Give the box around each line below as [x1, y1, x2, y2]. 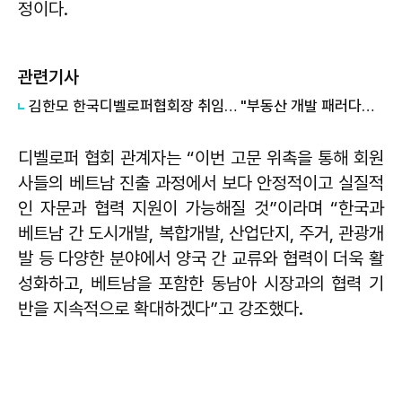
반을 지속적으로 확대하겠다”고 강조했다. [18, 298, 303, 320]
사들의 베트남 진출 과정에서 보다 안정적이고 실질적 [18, 172, 384, 195]
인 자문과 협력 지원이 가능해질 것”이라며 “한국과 [18, 197, 384, 220]
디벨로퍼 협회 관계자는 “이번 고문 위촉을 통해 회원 [18, 147, 384, 170]
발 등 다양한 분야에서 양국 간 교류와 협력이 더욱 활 [18, 248, 384, 270]
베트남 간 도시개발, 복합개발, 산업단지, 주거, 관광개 [18, 223, 384, 245]
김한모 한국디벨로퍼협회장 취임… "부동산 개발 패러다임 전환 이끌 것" [362, 97, 374, 116]
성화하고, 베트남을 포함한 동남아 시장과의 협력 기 [18, 273, 384, 295]
